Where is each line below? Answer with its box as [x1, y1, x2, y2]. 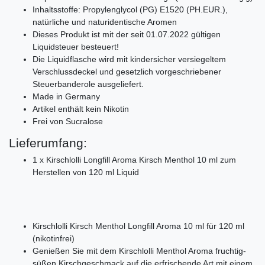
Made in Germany [33, 91, 100, 101]
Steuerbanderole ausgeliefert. [33, 79, 144, 89]
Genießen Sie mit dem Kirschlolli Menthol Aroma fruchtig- [33, 245, 246, 256]
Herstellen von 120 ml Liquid [33, 167, 139, 177]
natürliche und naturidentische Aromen [33, 17, 177, 27]
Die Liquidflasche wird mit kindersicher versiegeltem [33, 54, 226, 64]
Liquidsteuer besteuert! [33, 41, 119, 51]
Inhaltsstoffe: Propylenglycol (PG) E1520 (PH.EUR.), [33, 4, 228, 14]
